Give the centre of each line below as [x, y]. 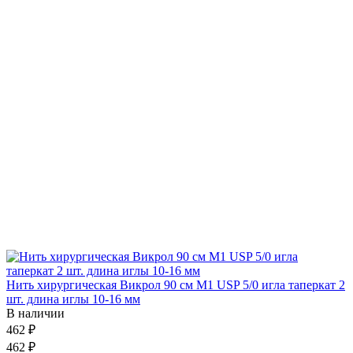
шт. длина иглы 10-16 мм [73, 299]
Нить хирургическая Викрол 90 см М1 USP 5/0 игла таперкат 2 [176, 284]
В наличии [35, 313]
